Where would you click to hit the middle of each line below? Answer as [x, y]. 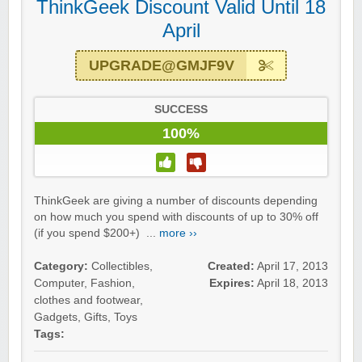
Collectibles [120, 267]
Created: [231, 267]
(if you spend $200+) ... [97, 234]
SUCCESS [181, 110]
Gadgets [56, 318]
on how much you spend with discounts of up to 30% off [176, 217]
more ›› [178, 234]
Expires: [232, 284]
